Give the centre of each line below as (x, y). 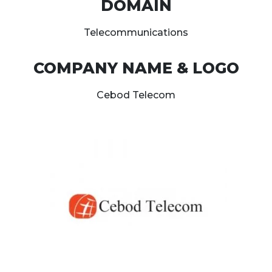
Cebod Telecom (136, 95)
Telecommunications (136, 32)
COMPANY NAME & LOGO (136, 68)
